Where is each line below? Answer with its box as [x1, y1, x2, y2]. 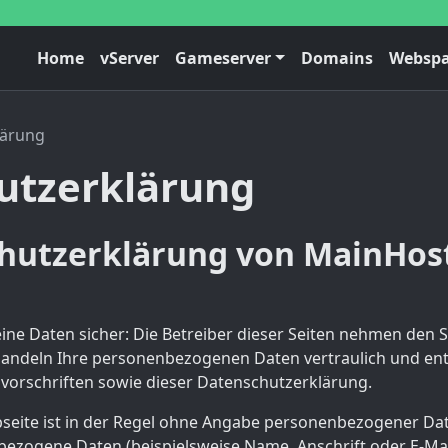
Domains [301, 47, 373, 70]
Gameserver [175, 47, 272, 70]
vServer [100, 47, 160, 70]
